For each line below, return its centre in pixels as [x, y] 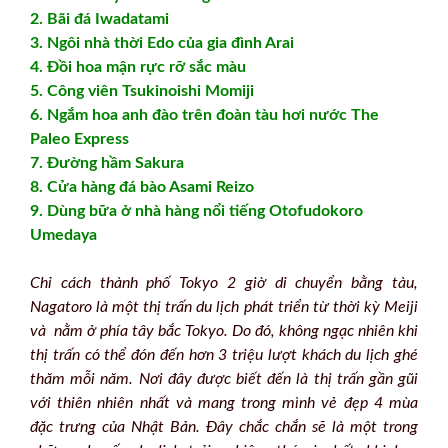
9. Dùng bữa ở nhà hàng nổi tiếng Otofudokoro [196, 211]
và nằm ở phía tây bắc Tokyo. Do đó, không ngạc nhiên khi [224, 331]
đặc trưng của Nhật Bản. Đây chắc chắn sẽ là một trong [224, 427]
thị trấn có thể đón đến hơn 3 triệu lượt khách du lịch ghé [224, 355]
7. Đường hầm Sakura [107, 163]
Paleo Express [79, 139]
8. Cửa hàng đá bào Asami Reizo [142, 187]
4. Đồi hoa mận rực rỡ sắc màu [138, 67]
